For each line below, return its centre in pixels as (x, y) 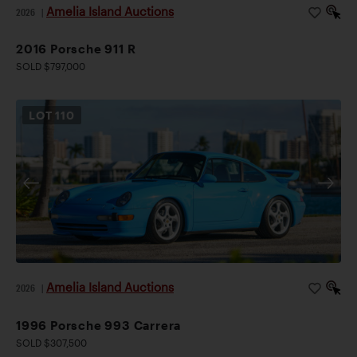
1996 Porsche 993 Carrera (99, 325)
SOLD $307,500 (51, 342)
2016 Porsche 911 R (76, 49)
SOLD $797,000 (51, 67)
